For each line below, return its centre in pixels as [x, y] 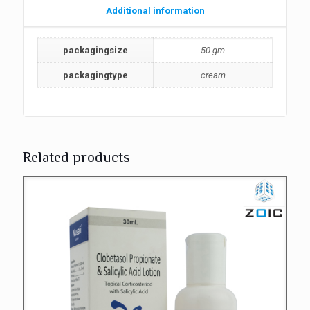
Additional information [155, 11]
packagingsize [95, 50]
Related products [76, 157]
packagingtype [95, 75]
